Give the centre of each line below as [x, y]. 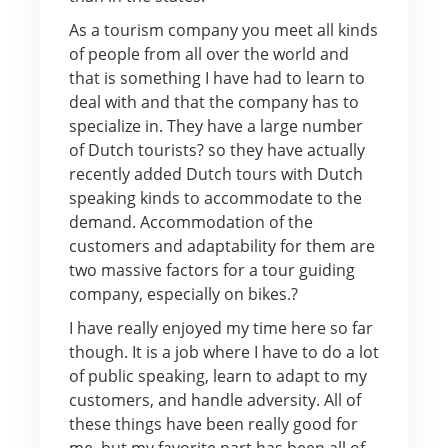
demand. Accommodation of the [190, 221]
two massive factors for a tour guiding [211, 269]
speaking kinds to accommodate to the [215, 197]
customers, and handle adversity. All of [214, 399]
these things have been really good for [213, 423]
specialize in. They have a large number [215, 125]
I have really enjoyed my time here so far [220, 327]
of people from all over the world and [208, 53]
